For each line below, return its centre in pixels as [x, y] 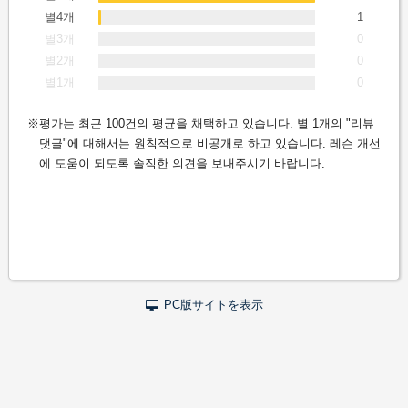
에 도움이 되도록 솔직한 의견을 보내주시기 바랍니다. [182, 163]
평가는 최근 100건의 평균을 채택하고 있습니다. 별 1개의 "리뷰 [206, 123]
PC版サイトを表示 [214, 304]
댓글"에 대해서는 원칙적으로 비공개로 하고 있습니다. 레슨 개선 [209, 143]
